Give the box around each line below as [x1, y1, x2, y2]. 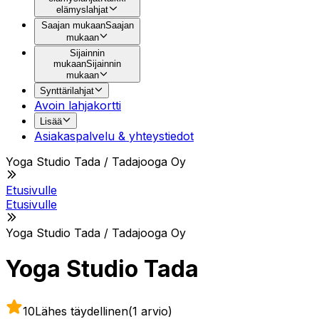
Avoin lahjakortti [34, 98, 121, 113]
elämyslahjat [56, 4, 109, 16]
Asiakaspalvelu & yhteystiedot [34, 128, 194, 143]
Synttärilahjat [40, 85, 94, 97]
